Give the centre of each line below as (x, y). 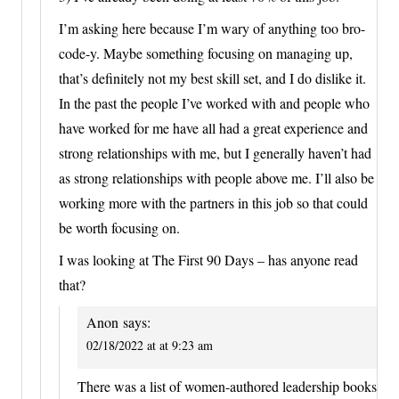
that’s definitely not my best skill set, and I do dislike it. (212, 78)
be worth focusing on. (119, 228)
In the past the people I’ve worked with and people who (214, 103)
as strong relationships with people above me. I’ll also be (216, 178)
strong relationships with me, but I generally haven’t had (215, 153)
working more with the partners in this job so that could (213, 203)
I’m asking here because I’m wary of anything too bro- (212, 28)
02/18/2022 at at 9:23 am (150, 346)
